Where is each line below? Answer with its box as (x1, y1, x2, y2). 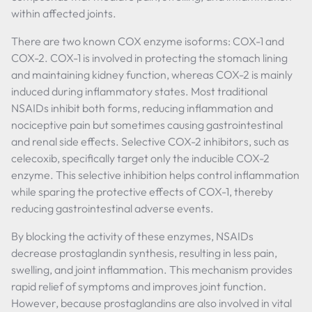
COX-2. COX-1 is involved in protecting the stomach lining (11, 51, 288, 65)
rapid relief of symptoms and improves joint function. (11, 279, 267, 293)
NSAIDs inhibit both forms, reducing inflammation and (11, 101, 273, 115)
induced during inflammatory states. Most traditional (11, 84, 267, 98)
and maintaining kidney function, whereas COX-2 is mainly (11, 68, 292, 81)
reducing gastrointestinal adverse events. (11, 201, 214, 215)
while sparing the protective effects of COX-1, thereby (11, 185, 273, 198)
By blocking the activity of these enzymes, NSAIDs (11, 229, 253, 243)
